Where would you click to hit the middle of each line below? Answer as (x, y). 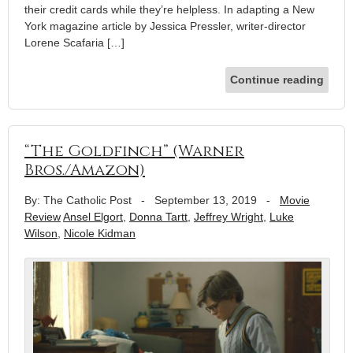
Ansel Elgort (93, 217)
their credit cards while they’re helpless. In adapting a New (169, 10)
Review (43, 217)
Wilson (41, 234)
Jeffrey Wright (229, 217)
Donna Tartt (158, 217)
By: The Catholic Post (78, 201)
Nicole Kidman (100, 234)
